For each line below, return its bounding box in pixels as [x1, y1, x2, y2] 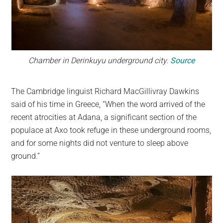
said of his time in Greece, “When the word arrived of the [11, 99, 206, 109]
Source [170, 56, 195, 66]
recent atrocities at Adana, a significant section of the [11, 112, 197, 122]
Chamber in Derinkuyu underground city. [28, 56, 170, 66]
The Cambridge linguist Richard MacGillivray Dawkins [11, 86, 200, 96]
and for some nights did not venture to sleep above [11, 138, 189, 148]
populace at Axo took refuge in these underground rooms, [11, 125, 212, 135]
